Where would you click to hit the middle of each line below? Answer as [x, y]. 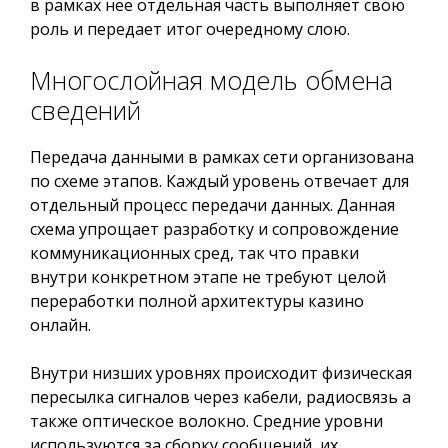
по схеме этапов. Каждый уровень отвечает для [219, 181]
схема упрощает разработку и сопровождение [214, 229]
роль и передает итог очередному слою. [190, 29]
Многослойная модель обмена [211, 80]
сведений [85, 110]
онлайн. [60, 325]
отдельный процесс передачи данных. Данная [212, 205]
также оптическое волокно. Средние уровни [206, 421]
